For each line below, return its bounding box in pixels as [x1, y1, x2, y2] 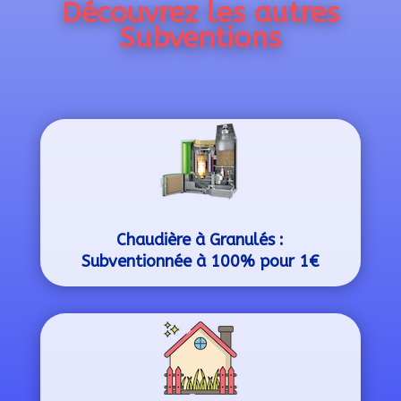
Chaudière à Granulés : [116, 230, 285, 250]
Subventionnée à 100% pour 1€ [81, 252, 320, 271]
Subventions [119, 21, 282, 55]
